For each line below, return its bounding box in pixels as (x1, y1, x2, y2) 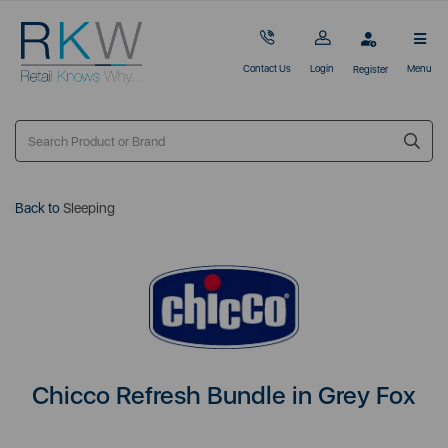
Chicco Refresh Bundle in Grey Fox (32, 380, 416, 411)
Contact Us (243, 62, 291, 75)
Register (353, 62, 388, 75)
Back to (15, 200, 60, 217)
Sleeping (63, 200, 115, 217)
